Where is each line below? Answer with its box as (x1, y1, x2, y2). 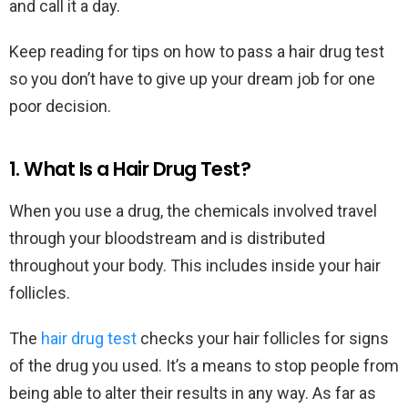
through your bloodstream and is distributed (9, 229, 325, 249)
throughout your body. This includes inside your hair (9, 256, 381, 276)
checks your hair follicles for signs (137, 329, 389, 349)
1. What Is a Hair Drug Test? (9, 156, 251, 183)
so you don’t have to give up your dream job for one (9, 69, 375, 89)
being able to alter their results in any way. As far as (9, 383, 376, 403)
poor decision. (9, 97, 111, 117)
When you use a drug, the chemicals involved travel (9, 201, 377, 221)
